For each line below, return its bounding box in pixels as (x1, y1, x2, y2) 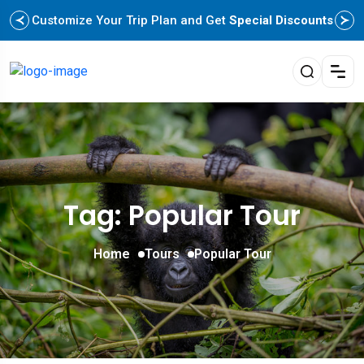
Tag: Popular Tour (63, 197, 301, 235)
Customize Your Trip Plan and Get (31, 13, 229, 28)
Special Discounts (228, 13, 333, 28)
